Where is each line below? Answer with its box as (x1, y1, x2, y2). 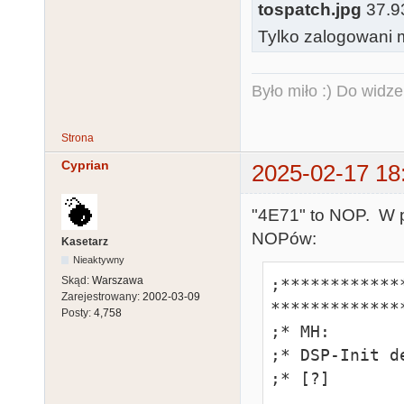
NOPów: (252, 228, 317, 248)
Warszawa (92, 274, 143, 288)
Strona (61, 131, 94, 144)
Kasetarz (61, 235, 108, 249)
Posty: (61, 307, 94, 320)
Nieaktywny (73, 254, 125, 266)
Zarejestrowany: (61, 290, 142, 304)
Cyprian (61, 158, 109, 173)
